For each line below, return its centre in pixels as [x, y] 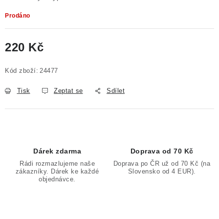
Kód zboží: [22, 71]
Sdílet [116, 91]
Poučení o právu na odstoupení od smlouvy [80, 12]
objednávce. [57, 179]
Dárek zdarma [57, 151]
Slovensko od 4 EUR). [162, 171]
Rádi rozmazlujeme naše [57, 164]
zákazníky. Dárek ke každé [57, 171]
